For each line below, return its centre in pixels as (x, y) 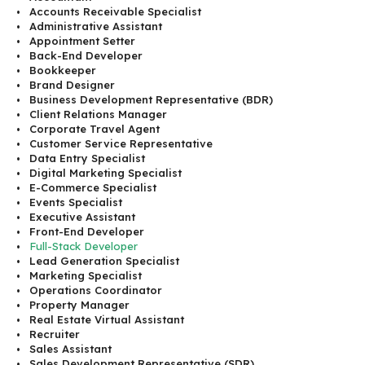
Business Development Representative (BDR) (151, 100)
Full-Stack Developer (84, 246)
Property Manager (79, 305)
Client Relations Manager (98, 114)
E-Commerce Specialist (93, 188)
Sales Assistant (70, 349)
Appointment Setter (82, 41)
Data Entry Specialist (87, 158)
